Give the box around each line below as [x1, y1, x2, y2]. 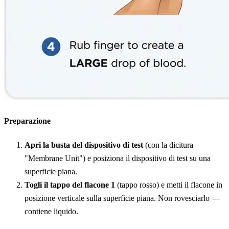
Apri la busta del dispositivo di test [25, 141, 143, 150]
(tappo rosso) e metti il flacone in [115, 180, 222, 190]
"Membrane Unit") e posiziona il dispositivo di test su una [25, 154, 211, 163]
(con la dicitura [143, 141, 193, 150]
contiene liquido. [25, 207, 78, 216]
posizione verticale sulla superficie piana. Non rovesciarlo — [25, 194, 220, 203]
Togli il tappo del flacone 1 [25, 180, 115, 190]
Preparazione [4, 117, 51, 126]
